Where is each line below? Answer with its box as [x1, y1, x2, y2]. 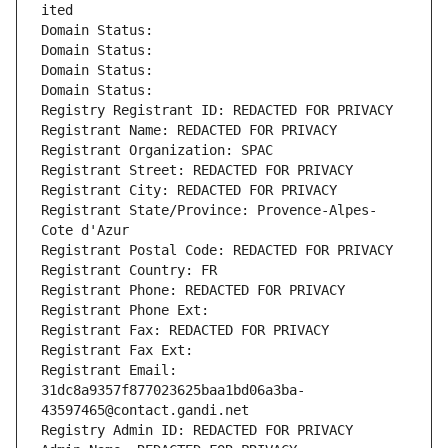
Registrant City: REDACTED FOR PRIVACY [41, 182, 337, 199]
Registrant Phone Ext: [41, 302, 209, 319]
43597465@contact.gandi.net [41, 402, 249, 419]
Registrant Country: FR [41, 262, 217, 279]
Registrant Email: [41, 362, 177, 379]
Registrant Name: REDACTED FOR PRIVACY [41, 122, 337, 139]
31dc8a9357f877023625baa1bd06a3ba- [41, 382, 305, 399]
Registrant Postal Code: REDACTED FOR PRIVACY [41, 242, 393, 259]
